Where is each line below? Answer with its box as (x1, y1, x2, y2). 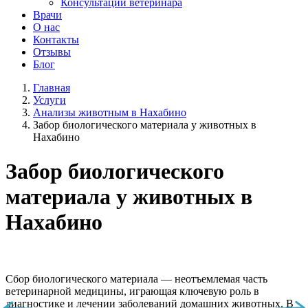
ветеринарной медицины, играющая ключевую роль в (5, 285, 259, 298)
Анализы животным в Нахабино (33, 107, 186, 119)
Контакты (33, 34, 79, 46)
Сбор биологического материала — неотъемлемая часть (5, 273, 267, 285)
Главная (33, 82, 70, 94)
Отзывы (33, 46, 71, 58)
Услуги (33, 94, 66, 107)
